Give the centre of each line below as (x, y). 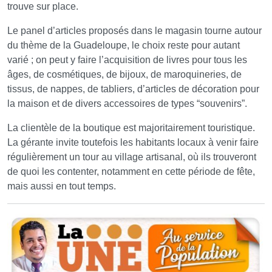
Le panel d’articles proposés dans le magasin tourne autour (134, 30)
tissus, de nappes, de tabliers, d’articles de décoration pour (133, 89)
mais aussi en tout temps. (62, 186)
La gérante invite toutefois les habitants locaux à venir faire (133, 142)
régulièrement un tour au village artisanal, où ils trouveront (132, 157)
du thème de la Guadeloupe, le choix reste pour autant (124, 45)
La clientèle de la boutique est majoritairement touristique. (131, 127)
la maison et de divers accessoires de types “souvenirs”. (127, 103)
